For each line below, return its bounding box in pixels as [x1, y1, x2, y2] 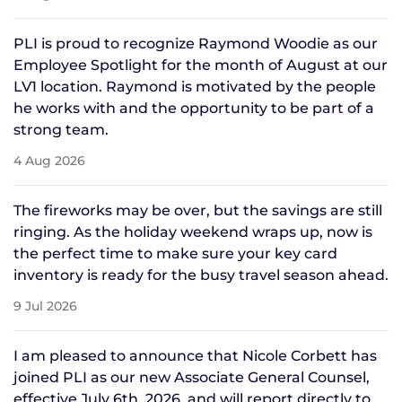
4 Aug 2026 [13, 152, 85, 169]
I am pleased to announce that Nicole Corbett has [13, 346, 377, 364]
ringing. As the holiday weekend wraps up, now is [13, 223, 372, 240]
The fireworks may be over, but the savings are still [13, 201, 382, 219]
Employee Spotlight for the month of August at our [13, 56, 388, 74]
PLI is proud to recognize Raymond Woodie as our [13, 34, 378, 52]
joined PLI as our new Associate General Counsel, [13, 368, 370, 386]
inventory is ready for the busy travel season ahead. [13, 266, 389, 284]
